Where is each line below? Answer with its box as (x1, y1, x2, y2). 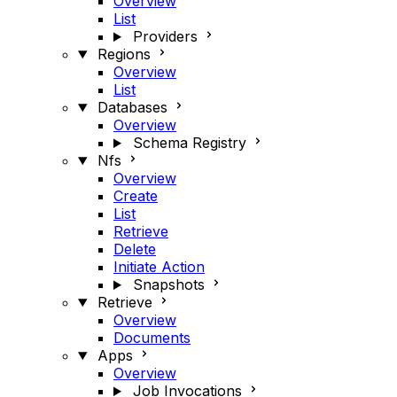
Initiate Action (113, 258, 205, 276)
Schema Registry (132, 134, 246, 152)
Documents (113, 329, 191, 346)
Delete (113, 240, 156, 258)
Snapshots (132, 276, 205, 293)
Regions (97, 45, 151, 63)
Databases (97, 98, 167, 116)
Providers (132, 27, 198, 45)
